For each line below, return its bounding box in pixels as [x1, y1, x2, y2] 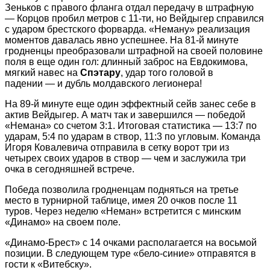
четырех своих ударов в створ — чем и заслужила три [5, 152, 246, 163]
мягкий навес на [5, 67, 80, 78]
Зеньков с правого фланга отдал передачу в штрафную [5, 2, 254, 13]
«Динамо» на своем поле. [5, 216, 121, 227]
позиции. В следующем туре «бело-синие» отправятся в [5, 248, 256, 259]
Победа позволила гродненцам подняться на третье [5, 184, 239, 195]
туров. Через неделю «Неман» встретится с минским [5, 206, 241, 216]
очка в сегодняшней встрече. [5, 163, 134, 174]
